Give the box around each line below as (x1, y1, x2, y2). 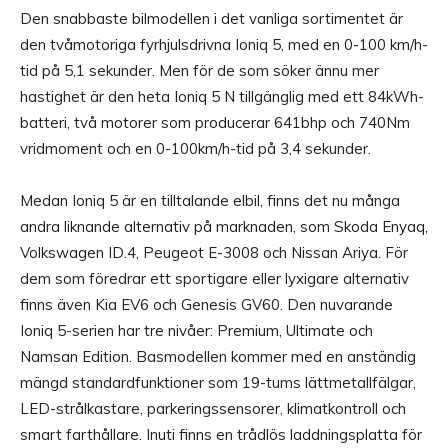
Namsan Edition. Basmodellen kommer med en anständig (20, 347, 416, 367)
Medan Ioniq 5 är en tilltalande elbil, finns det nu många (20, 191, 400, 211)
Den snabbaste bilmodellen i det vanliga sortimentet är (20, 9, 403, 29)
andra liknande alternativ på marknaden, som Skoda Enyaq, (20, 217, 428, 237)
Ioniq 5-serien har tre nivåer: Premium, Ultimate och (20, 321, 373, 341)
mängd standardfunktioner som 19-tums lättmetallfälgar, (20, 373, 416, 393)
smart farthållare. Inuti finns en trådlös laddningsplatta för (20, 425, 422, 445)
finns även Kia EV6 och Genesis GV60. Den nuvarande (20, 295, 393, 315)
